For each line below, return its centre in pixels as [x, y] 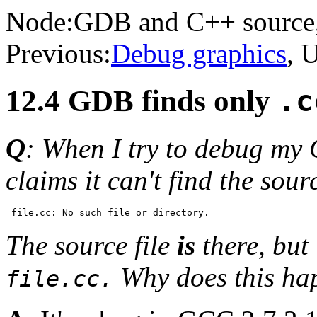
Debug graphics [199, 53]
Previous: [58, 53]
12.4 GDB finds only [142, 100]
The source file [91, 245]
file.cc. [59, 278]
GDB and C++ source [194, 22]
